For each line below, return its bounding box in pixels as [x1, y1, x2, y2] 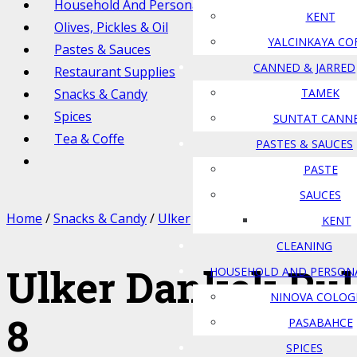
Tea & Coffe [54, 130, 124, 147]
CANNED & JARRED [253, 60, 355, 75]
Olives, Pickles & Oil [54, 18, 168, 36]
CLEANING [277, 238, 332, 253]
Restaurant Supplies [54, 63, 175, 80]
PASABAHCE [288, 315, 353, 330]
